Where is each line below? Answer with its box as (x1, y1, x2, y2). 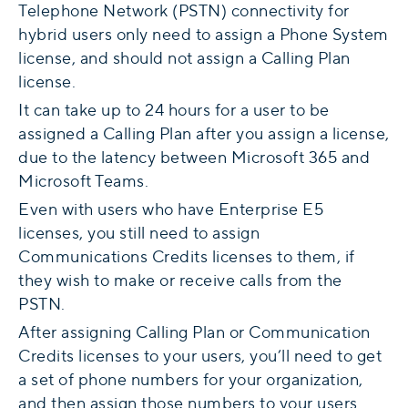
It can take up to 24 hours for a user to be (18, 98, 330, 122)
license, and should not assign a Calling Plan (18, 46, 351, 70)
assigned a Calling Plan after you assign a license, (18, 122, 390, 146)
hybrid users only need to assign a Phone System (18, 23, 389, 46)
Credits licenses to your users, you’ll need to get (18, 344, 382, 368)
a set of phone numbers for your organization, (18, 368, 363, 392)
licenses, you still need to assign (18, 221, 260, 245)
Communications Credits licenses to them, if (18, 245, 355, 269)
